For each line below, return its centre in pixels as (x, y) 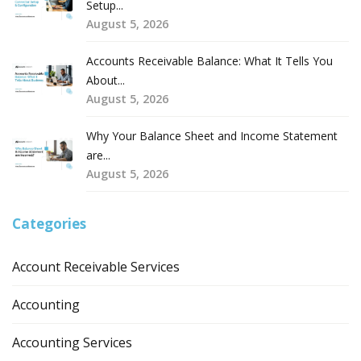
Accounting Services (72, 342)
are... (98, 155)
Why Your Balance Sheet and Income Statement (212, 135)
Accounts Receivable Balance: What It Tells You (210, 60)
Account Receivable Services (96, 266)
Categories (49, 223)
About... (106, 80)
